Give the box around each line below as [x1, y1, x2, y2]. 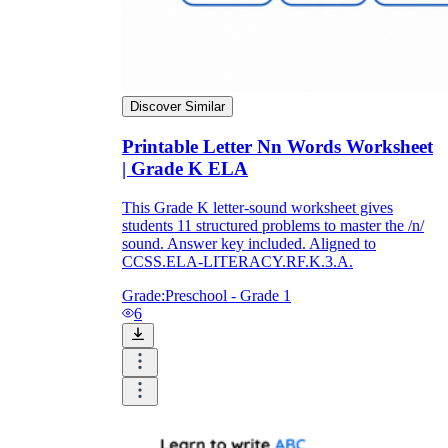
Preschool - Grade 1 [165, 286, 291, 304]
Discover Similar [130, 99, 225, 115]
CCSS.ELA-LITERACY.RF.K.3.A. [122, 252, 353, 270]
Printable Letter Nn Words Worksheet [122, 136, 433, 158]
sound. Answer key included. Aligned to [122, 234, 376, 252]
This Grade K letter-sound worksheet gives [122, 198, 393, 216]
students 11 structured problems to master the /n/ [122, 216, 424, 234]
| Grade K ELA [122, 158, 248, 180]
